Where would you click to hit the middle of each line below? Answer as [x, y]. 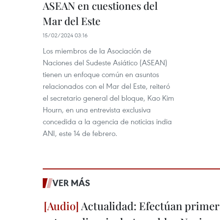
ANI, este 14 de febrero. [80, 133]
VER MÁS [71, 183]
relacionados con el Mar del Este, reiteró [106, 86]
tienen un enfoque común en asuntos [101, 74]
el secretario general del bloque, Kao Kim [109, 98]
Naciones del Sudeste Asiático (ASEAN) [105, 62]
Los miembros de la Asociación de [97, 51]
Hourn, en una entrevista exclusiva [97, 110]
